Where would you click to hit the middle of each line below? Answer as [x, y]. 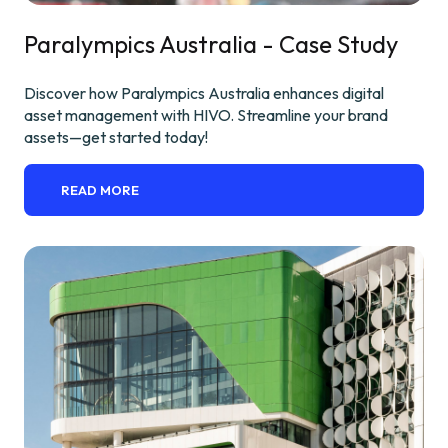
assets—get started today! [116, 136]
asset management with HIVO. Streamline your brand [206, 114]
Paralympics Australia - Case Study [211, 43]
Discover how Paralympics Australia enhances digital [204, 92]
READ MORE [100, 189]
